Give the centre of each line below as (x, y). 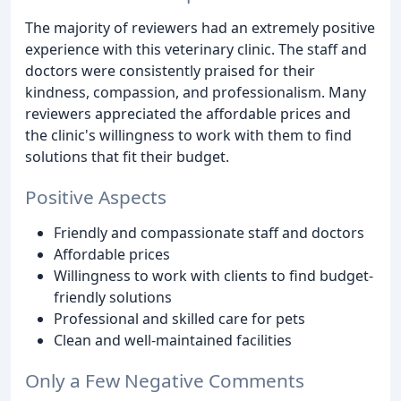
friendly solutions (113, 297)
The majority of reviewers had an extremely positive (200, 27)
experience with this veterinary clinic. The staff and (196, 49)
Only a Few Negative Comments (165, 380)
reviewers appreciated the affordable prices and (188, 113)
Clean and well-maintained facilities (173, 340)
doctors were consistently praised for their (170, 70)
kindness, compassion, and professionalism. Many (196, 92)
